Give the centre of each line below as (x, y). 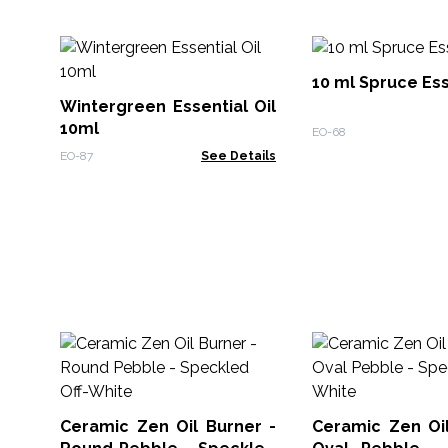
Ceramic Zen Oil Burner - (168, 426)
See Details (238, 156)
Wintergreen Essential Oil (168, 106)
